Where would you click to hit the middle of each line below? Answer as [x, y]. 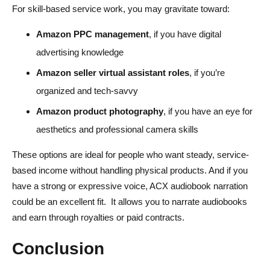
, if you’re [207, 72]
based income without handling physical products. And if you [130, 170]
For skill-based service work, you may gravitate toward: [121, 8]
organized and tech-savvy [87, 90]
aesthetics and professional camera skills [117, 129]
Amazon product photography [100, 111]
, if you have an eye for [208, 111]
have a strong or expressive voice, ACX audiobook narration [130, 186]
